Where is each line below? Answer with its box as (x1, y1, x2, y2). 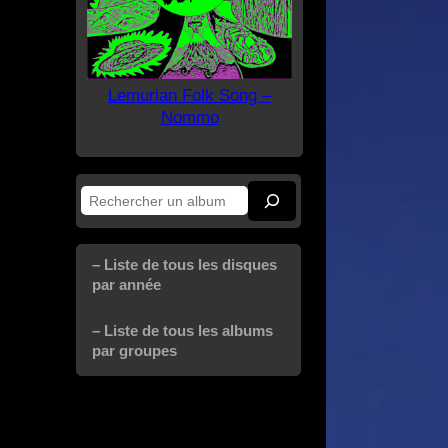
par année (92, 275, 161, 293)
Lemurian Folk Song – (108, 85, 271, 105)
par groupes (92, 341, 177, 359)
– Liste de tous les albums (92, 321, 273, 339)
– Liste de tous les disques (92, 255, 277, 273)
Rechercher (75, 195, 162, 215)
